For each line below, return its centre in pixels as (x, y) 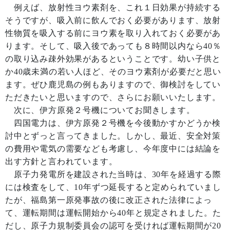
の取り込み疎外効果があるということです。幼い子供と (113, 59)
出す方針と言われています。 (61, 161)
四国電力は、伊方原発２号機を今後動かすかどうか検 (113, 123)
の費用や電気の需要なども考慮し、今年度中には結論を (113, 149)
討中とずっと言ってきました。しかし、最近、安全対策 (113, 136)
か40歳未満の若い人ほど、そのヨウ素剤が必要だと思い (113, 72)
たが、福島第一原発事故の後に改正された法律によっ (109, 200)
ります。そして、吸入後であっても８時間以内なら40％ (113, 46)
